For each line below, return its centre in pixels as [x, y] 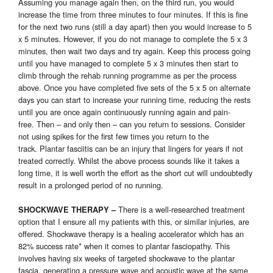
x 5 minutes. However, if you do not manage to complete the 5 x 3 [133, 39]
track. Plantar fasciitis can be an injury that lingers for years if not [131, 149]
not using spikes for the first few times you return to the [114, 136]
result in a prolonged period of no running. [91, 185]
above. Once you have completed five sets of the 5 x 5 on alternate [134, 88]
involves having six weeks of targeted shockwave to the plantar [126, 258]
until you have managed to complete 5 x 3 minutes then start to [128, 63]
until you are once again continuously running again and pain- [124, 112]
